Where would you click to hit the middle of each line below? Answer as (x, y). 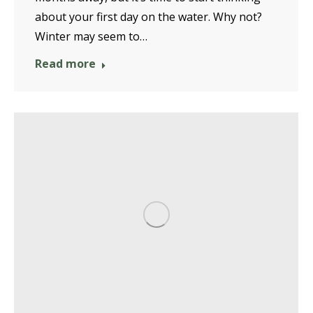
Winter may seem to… (91, 36)
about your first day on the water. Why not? (148, 16)
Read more (65, 63)
